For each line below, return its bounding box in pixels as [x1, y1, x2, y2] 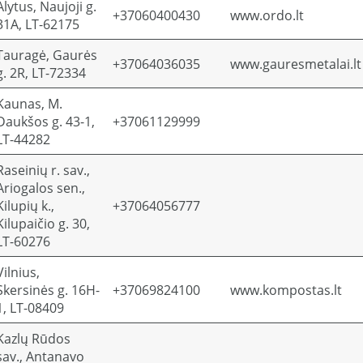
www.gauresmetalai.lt [230, 55, 361, 73]
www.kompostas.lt [230, 281, 342, 299]
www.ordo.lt [230, 6, 304, 24]
